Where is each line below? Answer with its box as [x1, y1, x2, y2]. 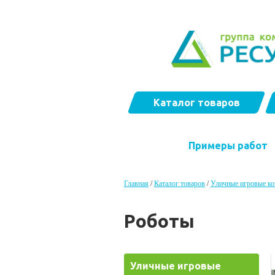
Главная [124, 179, 149, 188]
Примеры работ [188, 140, 268, 151]
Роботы [124, 211, 195, 231]
